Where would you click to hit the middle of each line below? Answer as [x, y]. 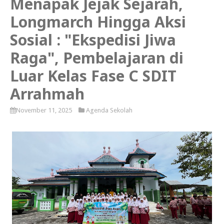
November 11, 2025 [44, 110]
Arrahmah [47, 94]
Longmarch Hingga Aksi [98, 22]
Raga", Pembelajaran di [97, 58]
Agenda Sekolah [109, 110]
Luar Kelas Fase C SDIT [93, 76]
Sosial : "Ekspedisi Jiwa [93, 40]
